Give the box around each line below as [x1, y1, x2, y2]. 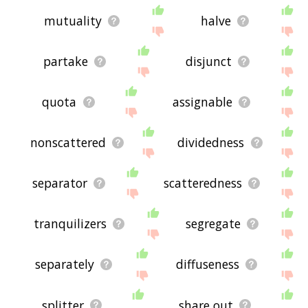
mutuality [43, 12, 102, 30]
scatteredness [164, 175, 243, 192]
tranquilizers [34, 215, 107, 232]
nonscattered [30, 134, 106, 151]
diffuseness [176, 256, 240, 273]
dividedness [177, 134, 245, 151]
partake [43, 53, 88, 70]
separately [35, 256, 95, 273]
